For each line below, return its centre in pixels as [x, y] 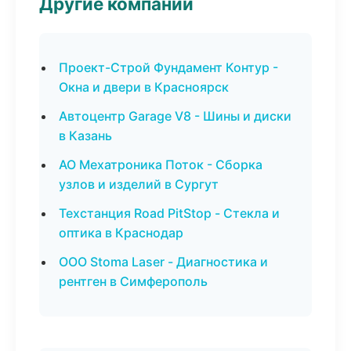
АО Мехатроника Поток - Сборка [161, 165]
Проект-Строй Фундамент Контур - [168, 67]
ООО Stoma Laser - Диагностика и [163, 262]
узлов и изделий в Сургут [139, 184]
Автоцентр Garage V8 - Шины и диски [175, 116]
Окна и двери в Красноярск [144, 87]
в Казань [85, 136]
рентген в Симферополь [133, 281]
